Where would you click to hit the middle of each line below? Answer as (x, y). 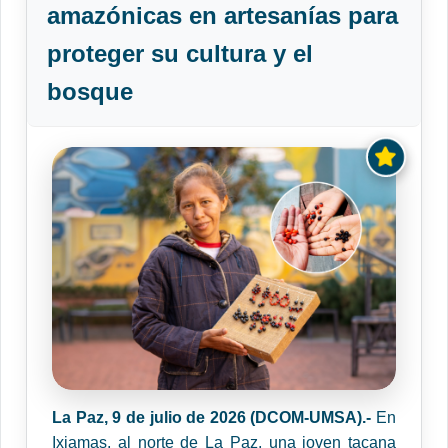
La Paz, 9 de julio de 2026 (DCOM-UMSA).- (214, 418)
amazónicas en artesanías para (222, 16)
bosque (90, 92)
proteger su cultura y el (180, 54)
